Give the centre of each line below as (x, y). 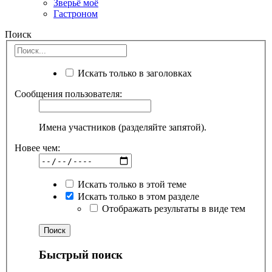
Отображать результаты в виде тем (172, 209)
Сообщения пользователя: (68, 94)
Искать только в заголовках (134, 73)
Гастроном (76, 13)
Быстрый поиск (81, 254)
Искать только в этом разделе (137, 197)
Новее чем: (37, 148)
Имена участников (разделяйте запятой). (123, 127)
